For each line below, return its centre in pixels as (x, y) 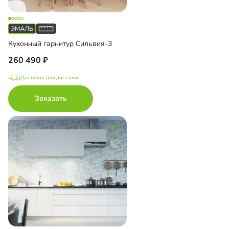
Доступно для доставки (50, 77)
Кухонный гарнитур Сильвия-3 (60, 43)
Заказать (51, 98)
